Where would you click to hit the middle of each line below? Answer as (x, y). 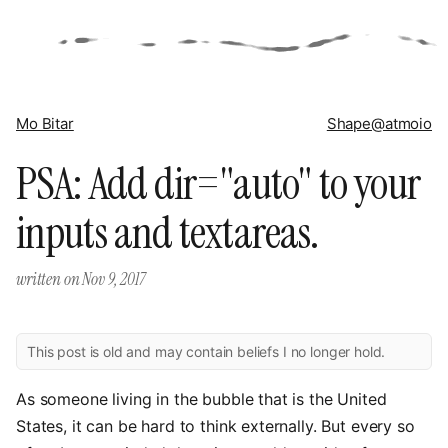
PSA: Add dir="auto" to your (218, 184)
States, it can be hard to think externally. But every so (215, 426)
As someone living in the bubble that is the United (201, 399)
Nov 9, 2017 (113, 279)
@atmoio (401, 123)
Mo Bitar (45, 123)
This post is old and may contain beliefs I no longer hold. (206, 351)
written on (49, 279)
